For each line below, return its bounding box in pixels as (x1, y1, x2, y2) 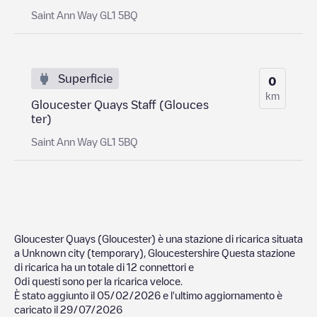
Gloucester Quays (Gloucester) (14, 233, 156, 243)
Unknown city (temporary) (22, 247, 144, 258)
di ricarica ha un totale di (14, 261, 127, 272)
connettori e (137, 261, 196, 272)
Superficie (58, 72, 113, 84)
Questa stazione (219, 247, 295, 258)
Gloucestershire (148, 247, 219, 258)
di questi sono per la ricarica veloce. (21, 275, 183, 286)
